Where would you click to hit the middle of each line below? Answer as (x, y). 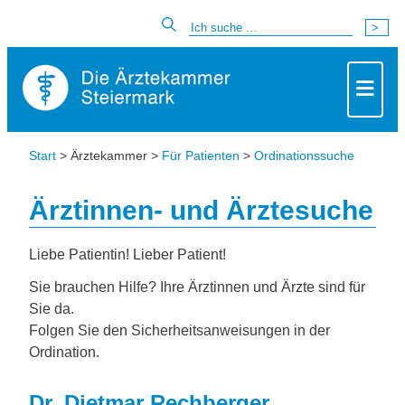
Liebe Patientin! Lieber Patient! (127, 254)
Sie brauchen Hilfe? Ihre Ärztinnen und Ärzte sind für (197, 287)
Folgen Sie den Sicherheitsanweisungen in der (179, 330)
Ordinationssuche (304, 155)
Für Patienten (201, 155)
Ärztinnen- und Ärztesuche (201, 210)
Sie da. (52, 309)
